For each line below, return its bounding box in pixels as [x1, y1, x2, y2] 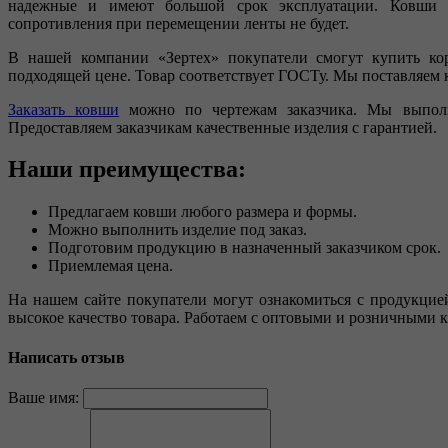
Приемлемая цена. [48, 257, 173, 275]
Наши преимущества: [8, 156, 246, 183]
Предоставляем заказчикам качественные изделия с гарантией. [8, 118, 437, 136]
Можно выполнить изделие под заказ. [48, 221, 307, 239]
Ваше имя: [8, 388, 79, 406]
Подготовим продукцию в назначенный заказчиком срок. [48, 239, 441, 257]
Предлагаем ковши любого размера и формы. [48, 203, 357, 221]
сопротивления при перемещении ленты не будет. [8, 14, 349, 32]
